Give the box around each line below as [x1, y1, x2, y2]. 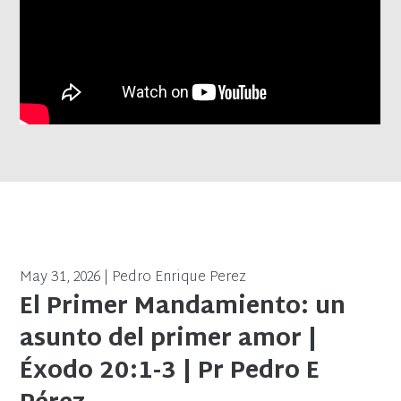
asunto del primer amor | [20, 318, 318, 362]
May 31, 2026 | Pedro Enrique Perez [20, 264, 247, 291]
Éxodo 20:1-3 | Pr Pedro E [20, 350, 320, 394]
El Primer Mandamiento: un [20, 286, 346, 329]
